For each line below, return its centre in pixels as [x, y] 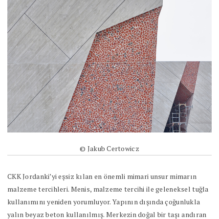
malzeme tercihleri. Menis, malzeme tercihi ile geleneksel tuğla [108, 189]
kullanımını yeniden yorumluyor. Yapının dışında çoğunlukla [104, 202]
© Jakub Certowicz [109, 148]
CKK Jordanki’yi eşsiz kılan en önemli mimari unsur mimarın [102, 176]
